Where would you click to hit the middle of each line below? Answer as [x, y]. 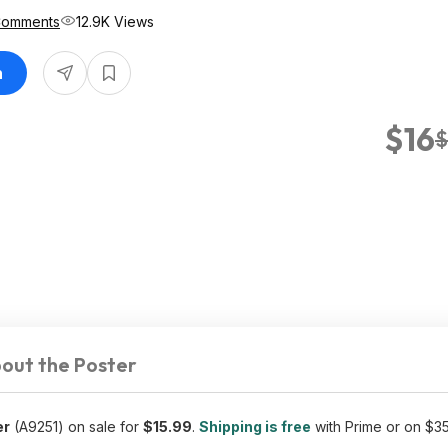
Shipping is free [255, 426]
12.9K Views [115, 21]
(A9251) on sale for [76, 426]
